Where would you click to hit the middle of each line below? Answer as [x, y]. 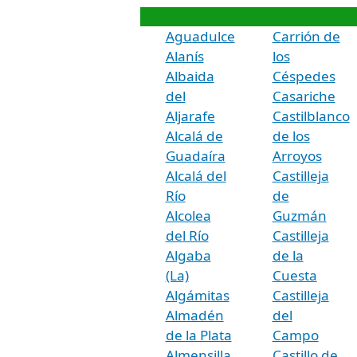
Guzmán [299, 215]
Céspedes [304, 76]
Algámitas [197, 295]
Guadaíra [195, 155]
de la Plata [198, 335]
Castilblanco [311, 116]
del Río [187, 235]
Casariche [304, 96]
